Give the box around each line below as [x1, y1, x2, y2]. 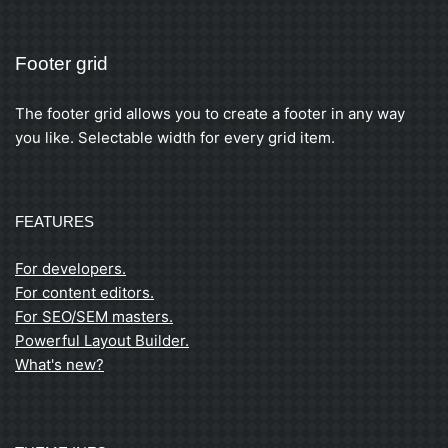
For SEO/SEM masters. [15, 307, 173, 326]
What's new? [15, 355, 104, 374]
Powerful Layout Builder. [15, 331, 189, 350]
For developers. [15, 259, 126, 278]
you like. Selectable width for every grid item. [15, 128, 335, 147]
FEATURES [15, 213, 94, 230]
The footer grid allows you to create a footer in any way [15, 104, 405, 123]
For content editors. [15, 283, 154, 302]
